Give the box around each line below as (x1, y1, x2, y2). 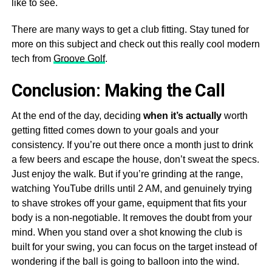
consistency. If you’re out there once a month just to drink (11, 140, 253, 150)
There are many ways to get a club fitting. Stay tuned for (11, 24, 249, 35)
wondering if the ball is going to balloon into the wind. (11, 256, 239, 267)
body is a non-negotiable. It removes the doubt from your (11, 212, 252, 223)
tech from (11, 53, 53, 64)
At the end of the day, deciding (11, 110, 143, 121)
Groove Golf (53, 53, 105, 64)
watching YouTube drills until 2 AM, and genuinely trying (11, 183, 252, 194)
